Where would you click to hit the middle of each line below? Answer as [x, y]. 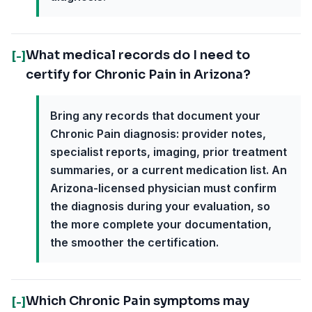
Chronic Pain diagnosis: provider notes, [158, 134]
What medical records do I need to [138, 55]
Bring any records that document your [155, 116]
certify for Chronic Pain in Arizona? [138, 75]
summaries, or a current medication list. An [169, 170]
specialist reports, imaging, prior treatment [169, 152]
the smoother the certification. [134, 242]
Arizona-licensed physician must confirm [163, 188]
